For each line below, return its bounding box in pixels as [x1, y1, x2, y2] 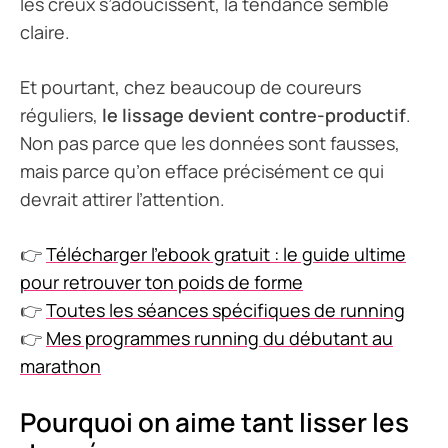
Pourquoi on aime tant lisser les [20, 404, 409, 441]
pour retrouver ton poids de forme [20, 270, 303, 295]
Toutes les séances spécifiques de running [46, 298, 405, 323]
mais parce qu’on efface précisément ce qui [20, 159, 384, 184]
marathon [20, 354, 101, 379]
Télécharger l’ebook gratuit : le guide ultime [46, 242, 406, 267]
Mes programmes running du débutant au [46, 326, 393, 351]
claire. [20, 20, 70, 45]
